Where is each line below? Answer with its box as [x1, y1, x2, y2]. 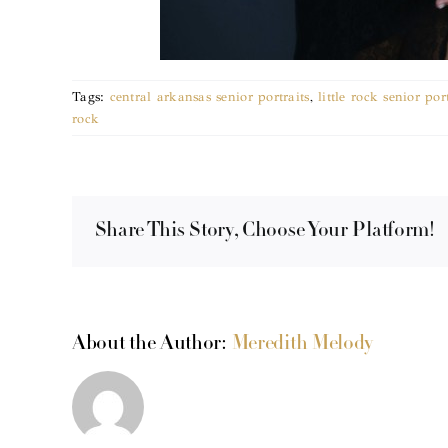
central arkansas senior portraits [109, 88, 310, 105]
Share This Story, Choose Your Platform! [94, 221, 435, 242]
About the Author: [72, 333, 232, 354]
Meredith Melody [231, 333, 374, 354]
